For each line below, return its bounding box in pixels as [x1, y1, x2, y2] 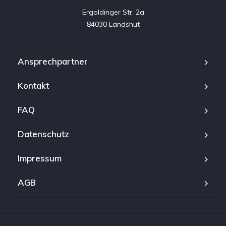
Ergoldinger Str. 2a [82, 7, 144, 17]
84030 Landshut [86, 19, 140, 29]
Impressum [18, 152, 62, 163]
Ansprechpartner [18, 55, 88, 67]
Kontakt [18, 80, 49, 91]
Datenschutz [18, 128, 69, 139]
